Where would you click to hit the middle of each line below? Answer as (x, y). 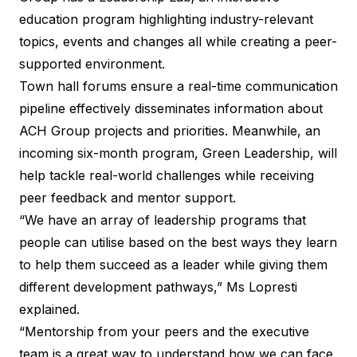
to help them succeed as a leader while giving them (173, 265)
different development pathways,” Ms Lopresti (158, 287)
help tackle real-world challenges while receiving (167, 176)
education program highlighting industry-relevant (166, 20)
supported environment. (94, 64)
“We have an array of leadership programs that (163, 220)
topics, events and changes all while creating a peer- (178, 42)
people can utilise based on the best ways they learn (178, 243)
